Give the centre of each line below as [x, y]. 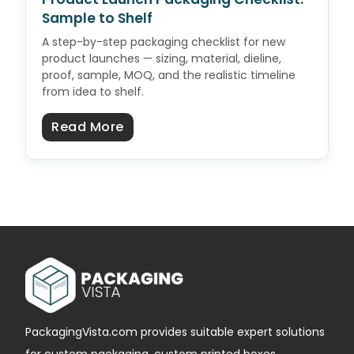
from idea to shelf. [93, 92]
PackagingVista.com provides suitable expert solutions [175, 332]
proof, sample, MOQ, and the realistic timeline [169, 75]
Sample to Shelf [97, 19]
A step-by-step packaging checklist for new [164, 42]
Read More [88, 127]
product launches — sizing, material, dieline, [162, 59]
